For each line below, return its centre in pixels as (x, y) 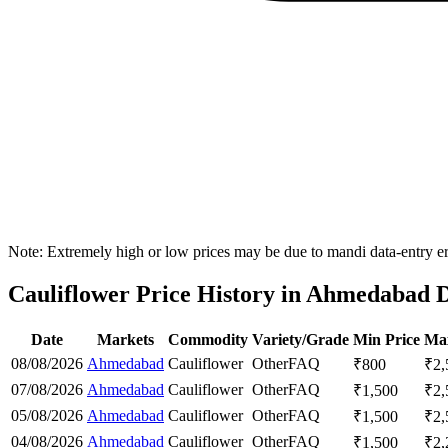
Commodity (208, 339)
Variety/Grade (300, 339)
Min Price (386, 339)
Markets (125, 339)
